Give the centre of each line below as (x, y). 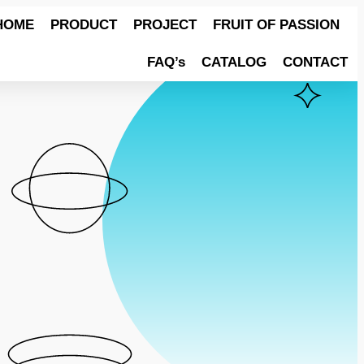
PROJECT (165, 25)
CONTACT (315, 62)
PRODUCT (84, 25)
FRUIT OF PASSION (276, 25)
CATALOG (234, 62)
